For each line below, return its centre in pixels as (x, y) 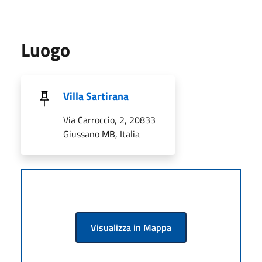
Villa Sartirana (96, 96)
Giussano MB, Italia (101, 134)
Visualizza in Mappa (131, 227)
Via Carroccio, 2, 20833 (109, 120)
